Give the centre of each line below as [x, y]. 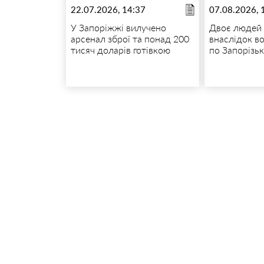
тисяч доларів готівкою [120, 49]
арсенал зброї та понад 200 [130, 38]
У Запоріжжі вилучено [118, 27]
